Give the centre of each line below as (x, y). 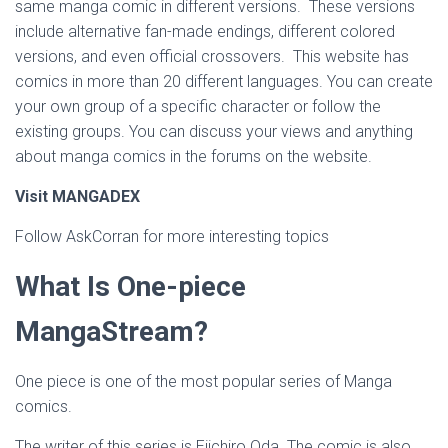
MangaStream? (111, 331)
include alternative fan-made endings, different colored (205, 31)
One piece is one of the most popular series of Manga (203, 381)
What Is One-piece (130, 286)
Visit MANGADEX (77, 196)
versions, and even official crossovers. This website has (212, 56)
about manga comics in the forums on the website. (193, 156)
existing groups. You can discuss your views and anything (214, 131)
